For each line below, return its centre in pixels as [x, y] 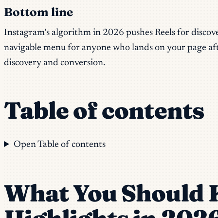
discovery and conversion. [54, 63]
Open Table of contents [60, 145]
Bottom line [38, 12]
